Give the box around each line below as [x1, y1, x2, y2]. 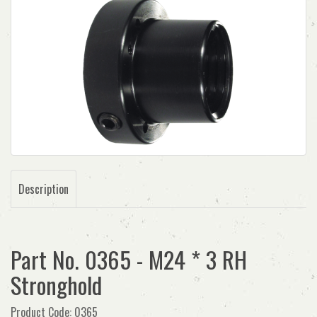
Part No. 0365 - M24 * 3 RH [11, 242, 247, 277]
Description [18, 180, 69, 197]
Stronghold [11, 267, 102, 302]
